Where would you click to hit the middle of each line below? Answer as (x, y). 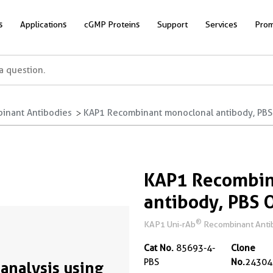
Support (172, 24)
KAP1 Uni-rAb (170, 224)
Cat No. (159, 248)
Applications (43, 24)
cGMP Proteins (112, 24)
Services (221, 24)
